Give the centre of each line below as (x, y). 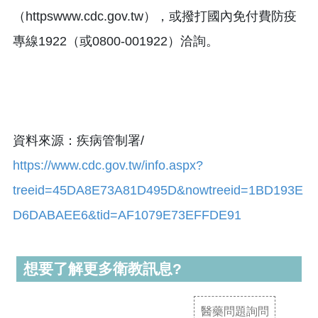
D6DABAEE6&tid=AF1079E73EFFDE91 (127, 215)
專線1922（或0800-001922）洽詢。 (116, 41)
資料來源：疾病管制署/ (78, 140)
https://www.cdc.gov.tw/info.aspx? (108, 165)
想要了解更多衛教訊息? (103, 268)
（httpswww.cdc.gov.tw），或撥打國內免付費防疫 (155, 16)
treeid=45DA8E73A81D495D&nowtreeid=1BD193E (158, 190)
